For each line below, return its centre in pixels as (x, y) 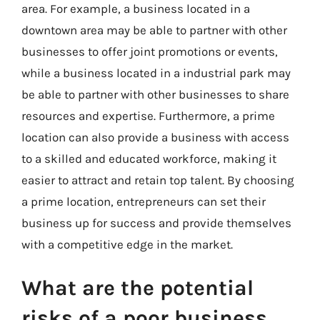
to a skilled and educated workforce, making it (149, 158)
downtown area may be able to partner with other (154, 30)
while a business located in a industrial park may (156, 72)
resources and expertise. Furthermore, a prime (148, 115)
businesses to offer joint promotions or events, (150, 51)
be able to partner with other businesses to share (155, 94)
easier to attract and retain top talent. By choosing (158, 180)
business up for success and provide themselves (156, 222)
